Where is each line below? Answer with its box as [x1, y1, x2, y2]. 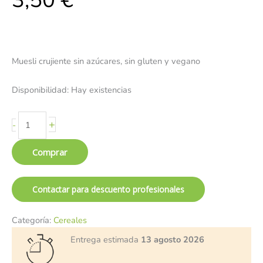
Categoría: [12, 214, 53, 227]
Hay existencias [71, 83, 131, 96]
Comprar [32, 146, 68, 159]
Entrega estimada [70, 234, 141, 246]
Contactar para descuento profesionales [32, 184, 184, 195]
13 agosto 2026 [141, 234, 204, 246]
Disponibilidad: [12, 83, 69, 96]
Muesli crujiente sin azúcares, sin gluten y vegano [12, 55, 200, 68]
